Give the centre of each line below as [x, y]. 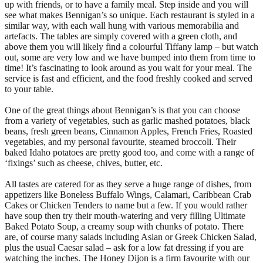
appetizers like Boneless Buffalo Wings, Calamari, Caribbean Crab [128, 194]
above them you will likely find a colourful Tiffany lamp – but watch [131, 46]
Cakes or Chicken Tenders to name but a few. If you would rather [126, 205]
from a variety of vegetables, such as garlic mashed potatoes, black [127, 120]
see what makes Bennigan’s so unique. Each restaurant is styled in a [130, 15]
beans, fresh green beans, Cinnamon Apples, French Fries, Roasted [129, 131]
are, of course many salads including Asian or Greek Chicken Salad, [131, 237]
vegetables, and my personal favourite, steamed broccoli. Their [120, 141]
